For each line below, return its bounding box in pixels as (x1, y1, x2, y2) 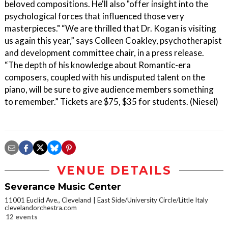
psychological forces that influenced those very (5, 11, 184, 21)
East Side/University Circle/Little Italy (97, 196, 208, 204)
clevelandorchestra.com (5, 204, 77, 212)
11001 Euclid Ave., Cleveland (5, 196, 91, 204)
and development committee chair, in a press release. (5, 47, 204, 58)
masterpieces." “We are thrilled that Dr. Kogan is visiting (5, 23, 216, 34)
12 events (6, 213, 38, 221)
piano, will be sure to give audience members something (5, 84, 214, 95)
